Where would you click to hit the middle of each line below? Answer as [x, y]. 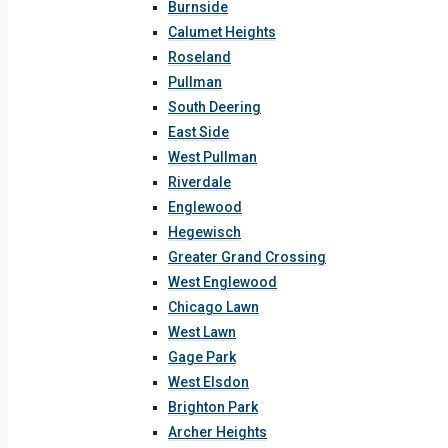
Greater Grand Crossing [247, 257]
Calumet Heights [222, 32]
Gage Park [202, 357]
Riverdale [199, 182]
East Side [198, 132]
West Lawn [202, 332]
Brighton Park [213, 407]
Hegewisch [204, 232]
